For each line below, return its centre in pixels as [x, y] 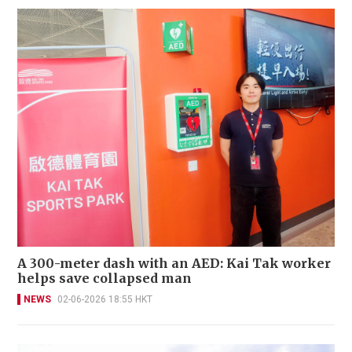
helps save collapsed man [104, 278]
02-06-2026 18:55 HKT [105, 299]
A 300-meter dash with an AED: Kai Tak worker [174, 263]
